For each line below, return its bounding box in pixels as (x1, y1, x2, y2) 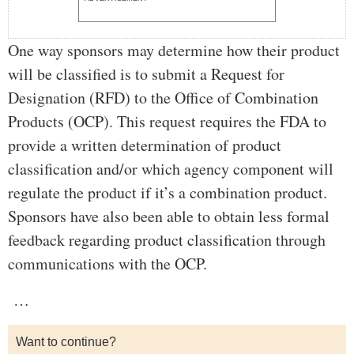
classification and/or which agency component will (8, 158, 333, 180)
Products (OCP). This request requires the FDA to (8, 111, 326, 133)
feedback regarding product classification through (8, 229, 326, 251)
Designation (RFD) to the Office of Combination (8, 87, 318, 109)
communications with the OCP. (8, 253, 207, 275)
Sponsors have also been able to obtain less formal (8, 205, 330, 228)
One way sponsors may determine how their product (8, 40, 340, 62)
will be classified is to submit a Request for (8, 63, 284, 85)
